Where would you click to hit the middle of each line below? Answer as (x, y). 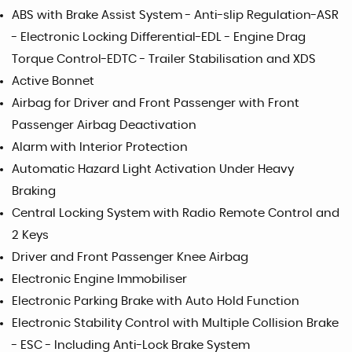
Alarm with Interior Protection (100, 147)
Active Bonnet (53, 81)
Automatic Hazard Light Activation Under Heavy (153, 169)
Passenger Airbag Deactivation (104, 125)
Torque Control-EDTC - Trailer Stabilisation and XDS (164, 59)
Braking (34, 191)
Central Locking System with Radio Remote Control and (176, 213)
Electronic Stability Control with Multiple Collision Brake (175, 323)
